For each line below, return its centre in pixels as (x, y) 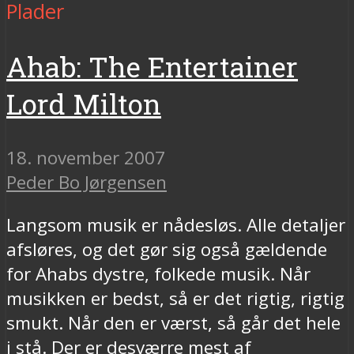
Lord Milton (84, 104)
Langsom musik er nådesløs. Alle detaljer (176, 224)
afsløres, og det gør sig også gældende (167, 249)
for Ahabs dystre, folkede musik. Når (158, 273)
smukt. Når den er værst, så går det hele (173, 322)
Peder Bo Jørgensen (87, 183)
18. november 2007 (86, 158)
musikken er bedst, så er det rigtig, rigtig (175, 298)
